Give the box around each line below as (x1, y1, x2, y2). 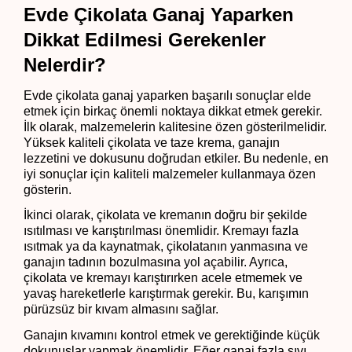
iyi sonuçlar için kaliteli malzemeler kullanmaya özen (24, 167, 316, 181)
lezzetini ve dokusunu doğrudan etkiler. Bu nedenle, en (24, 151, 328, 165)
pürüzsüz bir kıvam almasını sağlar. (24, 302, 218, 317)
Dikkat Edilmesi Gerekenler (24, 28, 266, 50)
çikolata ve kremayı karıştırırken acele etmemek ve (24, 271, 302, 285)
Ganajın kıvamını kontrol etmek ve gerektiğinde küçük (24, 328, 320, 343)
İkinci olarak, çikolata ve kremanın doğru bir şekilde (24, 208, 307, 222)
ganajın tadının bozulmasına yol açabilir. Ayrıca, (24, 255, 288, 269)
